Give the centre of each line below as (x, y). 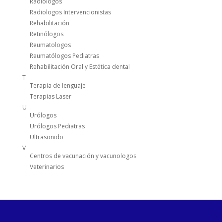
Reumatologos (50, 45)
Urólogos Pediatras (57, 126)
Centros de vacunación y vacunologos (83, 156)
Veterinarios (47, 167)
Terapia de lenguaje (57, 86)
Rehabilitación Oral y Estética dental (80, 67)
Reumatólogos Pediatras (64, 56)
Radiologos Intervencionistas (70, 12)
